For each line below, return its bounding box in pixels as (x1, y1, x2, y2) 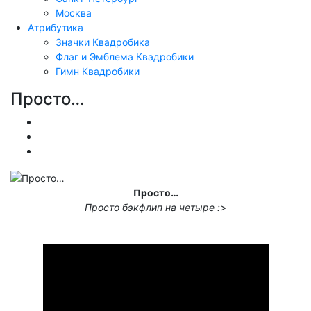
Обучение (38, 115, 85, 128)
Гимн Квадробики (56, 65, 140, 77)
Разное (38, 144, 72, 157)
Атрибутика (28, 21, 83, 33)
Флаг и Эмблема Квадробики (56, 50, 194, 62)
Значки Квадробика (56, 35, 150, 48)
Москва (56, 6, 92, 19)
